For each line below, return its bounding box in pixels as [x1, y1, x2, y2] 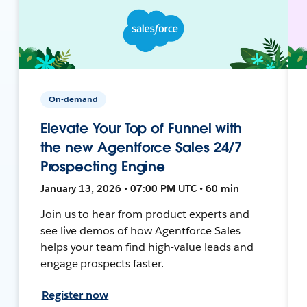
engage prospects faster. [40, 256, 164, 271]
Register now [41, 287, 109, 302]
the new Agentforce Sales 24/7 [40, 138, 243, 156]
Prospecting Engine [40, 157, 166, 175]
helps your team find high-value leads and [40, 239, 254, 254]
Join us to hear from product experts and [40, 206, 249, 221]
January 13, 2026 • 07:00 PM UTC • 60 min [40, 182, 239, 195]
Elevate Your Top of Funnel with [40, 119, 243, 137]
